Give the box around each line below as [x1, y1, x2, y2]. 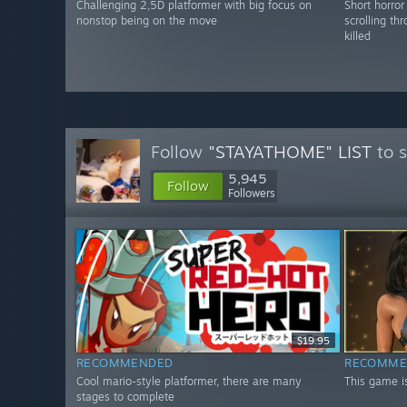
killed [344, 29, 372, 44]
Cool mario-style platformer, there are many [76, 374, 302, 389]
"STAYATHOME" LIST [208, 141, 372, 163]
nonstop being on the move [76, 14, 217, 28]
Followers [228, 186, 275, 200]
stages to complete [76, 390, 174, 404]
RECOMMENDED [76, 355, 174, 371]
